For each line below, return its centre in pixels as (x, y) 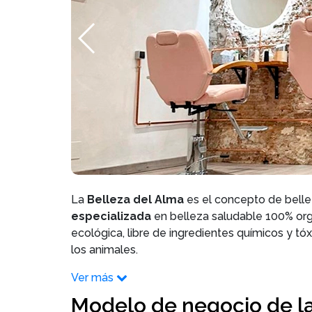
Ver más (92, 278)
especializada (112, 216)
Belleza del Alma (135, 200)
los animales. (107, 250)
